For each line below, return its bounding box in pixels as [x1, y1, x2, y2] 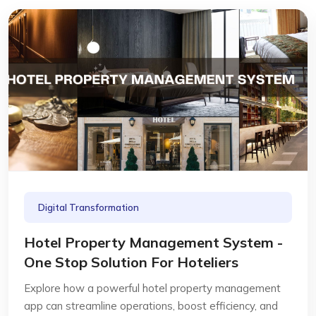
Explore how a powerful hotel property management [24, 281, 281, 295]
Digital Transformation [38, 202, 139, 213]
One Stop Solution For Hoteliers [24, 253, 238, 271]
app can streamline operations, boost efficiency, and [24, 299, 278, 312]
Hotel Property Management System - [24, 233, 283, 251]
